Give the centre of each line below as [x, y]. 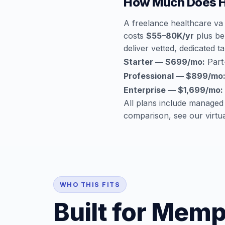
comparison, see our [164, 116]
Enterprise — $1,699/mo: [173, 90]
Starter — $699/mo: [164, 62]
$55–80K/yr [170, 36]
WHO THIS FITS [90, 185]
